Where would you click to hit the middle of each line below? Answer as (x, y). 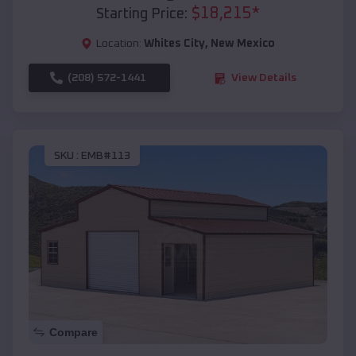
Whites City (174, 44)
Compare (74, 333)
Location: (119, 44)
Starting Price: (142, 15)
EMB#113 (106, 155)
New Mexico (243, 44)
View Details (264, 78)
